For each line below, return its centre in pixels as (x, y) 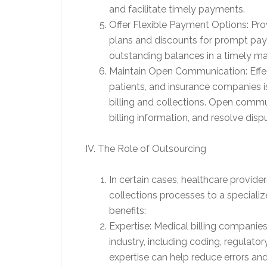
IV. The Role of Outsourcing (146, 148)
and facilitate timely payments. (177, 9)
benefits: (128, 210)
